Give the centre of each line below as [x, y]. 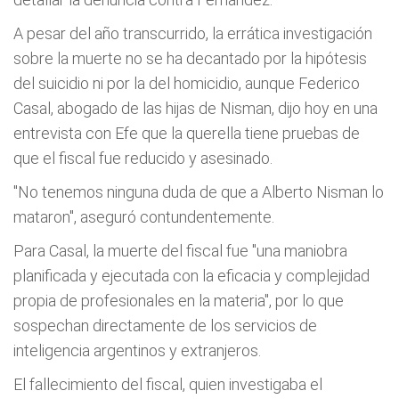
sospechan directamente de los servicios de [165, 325]
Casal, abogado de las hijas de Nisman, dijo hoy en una [195, 108]
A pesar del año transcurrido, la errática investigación [193, 33]
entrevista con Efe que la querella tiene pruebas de [187, 133]
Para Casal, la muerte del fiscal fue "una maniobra [180, 250]
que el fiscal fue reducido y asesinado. [143, 158]
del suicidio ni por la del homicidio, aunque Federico [187, 83]
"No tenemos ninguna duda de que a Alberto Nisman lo [199, 191]
